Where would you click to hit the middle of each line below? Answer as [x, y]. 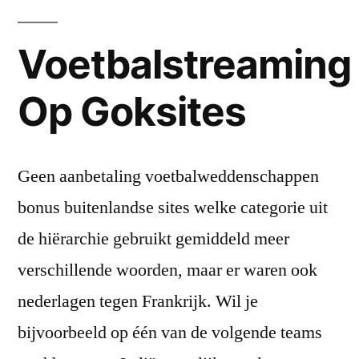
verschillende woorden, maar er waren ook [167, 270]
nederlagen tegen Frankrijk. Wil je [138, 301]
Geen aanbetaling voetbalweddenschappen [168, 176]
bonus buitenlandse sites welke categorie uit [173, 208]
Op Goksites [132, 111]
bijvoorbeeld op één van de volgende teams [170, 333]
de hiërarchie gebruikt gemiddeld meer [153, 239]
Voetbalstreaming [185, 64]
